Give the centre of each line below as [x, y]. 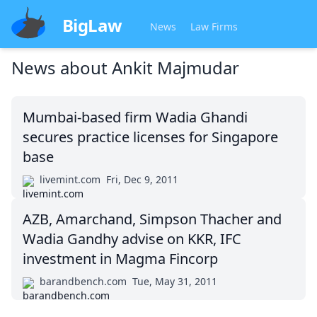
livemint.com [70, 179]
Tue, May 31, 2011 [175, 281]
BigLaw [92, 25]
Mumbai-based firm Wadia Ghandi [135, 117]
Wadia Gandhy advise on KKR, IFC [132, 239]
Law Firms [214, 27]
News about [62, 68]
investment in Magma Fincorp [120, 259]
